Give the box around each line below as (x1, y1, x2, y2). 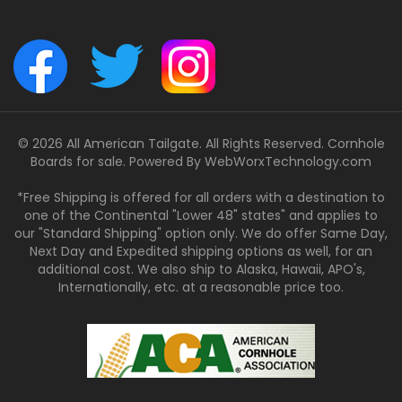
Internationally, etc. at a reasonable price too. (58, 278, 344, 296)
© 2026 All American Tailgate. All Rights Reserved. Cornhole (17, 135, 385, 153)
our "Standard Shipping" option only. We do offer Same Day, (14, 224, 388, 242)
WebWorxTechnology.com (205, 153, 371, 170)
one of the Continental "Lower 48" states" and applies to (24, 206, 378, 224)
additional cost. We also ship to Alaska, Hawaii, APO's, (37, 260, 365, 278)
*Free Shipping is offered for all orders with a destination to (17, 188, 385, 206)
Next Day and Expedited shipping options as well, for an (30, 242, 372, 260)
